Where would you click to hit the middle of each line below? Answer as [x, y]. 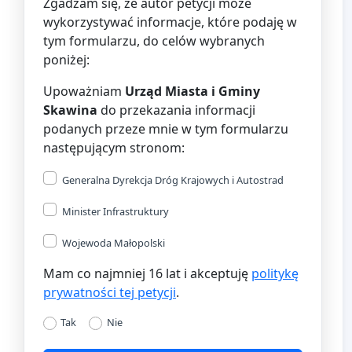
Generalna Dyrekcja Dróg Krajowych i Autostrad [173, 180]
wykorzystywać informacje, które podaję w [170, 22]
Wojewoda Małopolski [114, 242]
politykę [275, 273]
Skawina [70, 110]
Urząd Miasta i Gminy [192, 91]
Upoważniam [84, 91]
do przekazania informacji [176, 110]
